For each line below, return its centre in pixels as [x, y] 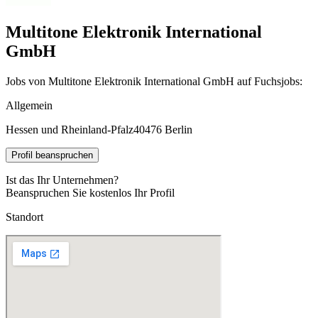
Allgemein [29, 105]
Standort [24, 216]
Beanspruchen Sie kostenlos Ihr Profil [90, 192]
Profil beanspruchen [52, 155]
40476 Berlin [163, 129]
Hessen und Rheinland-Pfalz [70, 129]
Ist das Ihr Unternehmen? [62, 180]
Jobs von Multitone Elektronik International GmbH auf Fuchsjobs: [154, 81]
